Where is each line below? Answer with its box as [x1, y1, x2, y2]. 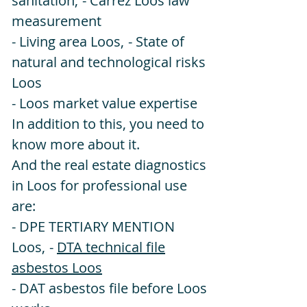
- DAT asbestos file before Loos [12, 279, 207, 297]
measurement [12, 12, 101, 30]
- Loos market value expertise [12, 94, 197, 112]
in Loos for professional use [12, 176, 187, 195]
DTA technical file [57, 238, 165, 256]
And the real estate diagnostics [12, 156, 206, 174]
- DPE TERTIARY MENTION [12, 217, 175, 236]
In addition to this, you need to [12, 114, 204, 133]
